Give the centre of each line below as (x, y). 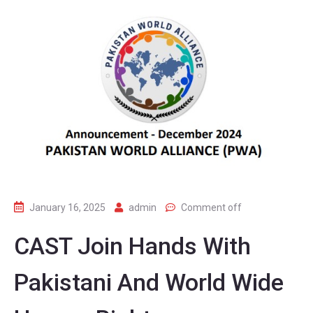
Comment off (211, 207)
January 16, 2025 (67, 207)
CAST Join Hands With (132, 246)
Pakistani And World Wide (149, 282)
